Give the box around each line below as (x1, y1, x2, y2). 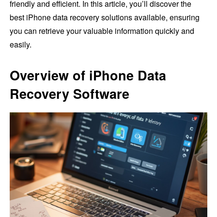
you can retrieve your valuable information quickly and (10, 25, 194, 37)
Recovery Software (10, 84, 129, 103)
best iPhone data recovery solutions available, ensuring (10, 12, 200, 23)
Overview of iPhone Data (10, 66, 166, 85)
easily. (10, 39, 31, 50)
